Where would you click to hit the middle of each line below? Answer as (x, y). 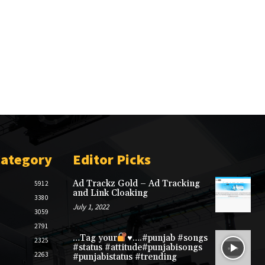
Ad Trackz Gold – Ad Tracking (136, 183)
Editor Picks (112, 159)
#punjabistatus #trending (125, 257)
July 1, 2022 (91, 206)
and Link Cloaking (110, 193)
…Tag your (95, 238)
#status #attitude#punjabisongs (137, 247)
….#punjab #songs (170, 238)
